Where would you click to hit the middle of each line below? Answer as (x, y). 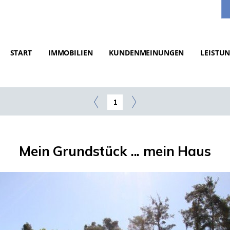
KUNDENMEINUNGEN (147, 53)
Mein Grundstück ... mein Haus (115, 151)
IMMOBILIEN (70, 53)
